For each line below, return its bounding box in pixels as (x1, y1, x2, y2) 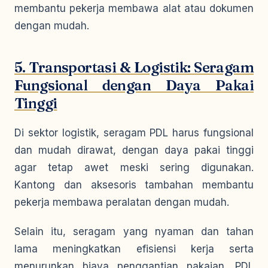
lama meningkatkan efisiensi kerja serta (14, 243, 254, 255)
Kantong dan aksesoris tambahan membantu (14, 179, 254, 191)
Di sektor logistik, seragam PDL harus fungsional (14, 127, 254, 139)
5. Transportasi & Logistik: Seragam (14, 59, 254, 76)
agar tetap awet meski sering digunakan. (14, 162, 254, 173)
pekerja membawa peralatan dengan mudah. (14, 196, 229, 208)
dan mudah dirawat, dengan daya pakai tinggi (14, 144, 254, 156)
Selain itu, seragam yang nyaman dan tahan (14, 226, 254, 237)
